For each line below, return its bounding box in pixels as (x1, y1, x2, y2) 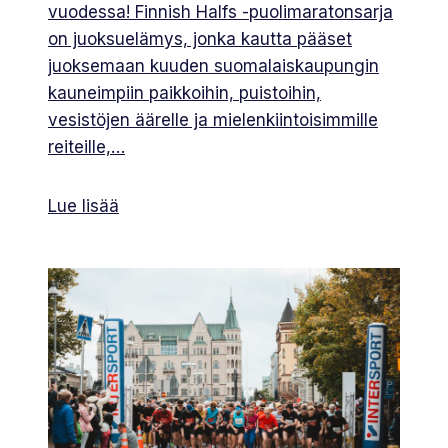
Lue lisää (48, 195, 119, 216)
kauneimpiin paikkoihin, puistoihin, (48, 82, 321, 103)
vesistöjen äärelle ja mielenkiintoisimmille (48, 109, 378, 130)
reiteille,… (48, 136, 125, 157)
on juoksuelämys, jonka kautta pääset (48, 28, 352, 49)
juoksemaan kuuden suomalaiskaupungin (48, 55, 379, 76)
